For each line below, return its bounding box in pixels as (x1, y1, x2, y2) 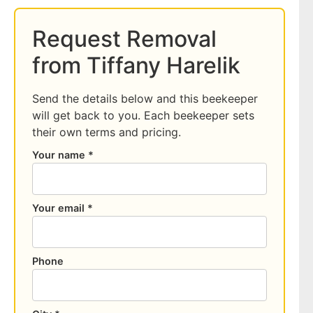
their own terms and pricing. (32, 125, 181, 139)
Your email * (32, 202, 93, 214)
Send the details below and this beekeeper (32, 92, 258, 105)
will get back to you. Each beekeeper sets (32, 108, 254, 122)
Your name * (32, 149, 94, 161)
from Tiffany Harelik (32, 52, 240, 79)
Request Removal (32, 25, 217, 52)
